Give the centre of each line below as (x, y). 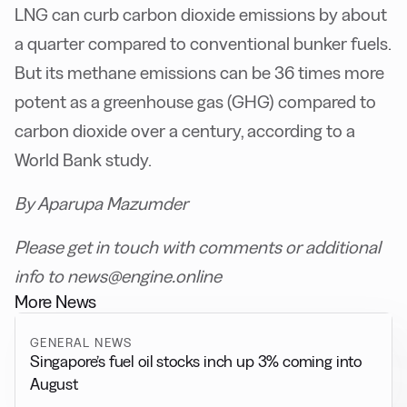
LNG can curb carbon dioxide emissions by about (201, 15)
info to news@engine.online (120, 277)
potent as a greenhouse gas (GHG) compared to (195, 102)
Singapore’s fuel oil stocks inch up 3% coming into (196, 362)
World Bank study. (83, 160)
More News (56, 302)
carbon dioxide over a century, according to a (185, 131)
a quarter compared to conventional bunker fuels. (203, 44)
